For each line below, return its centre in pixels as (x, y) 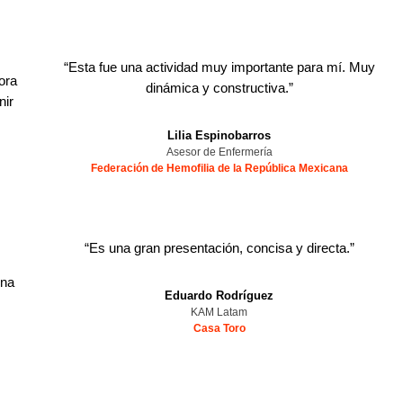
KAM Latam (219, 312)
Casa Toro (219, 328)
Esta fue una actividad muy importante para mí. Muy (221, 67)
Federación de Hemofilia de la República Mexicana (219, 168)
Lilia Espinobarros (219, 135)
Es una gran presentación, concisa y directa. (219, 248)
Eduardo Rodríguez (219, 296)
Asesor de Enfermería (219, 152)
